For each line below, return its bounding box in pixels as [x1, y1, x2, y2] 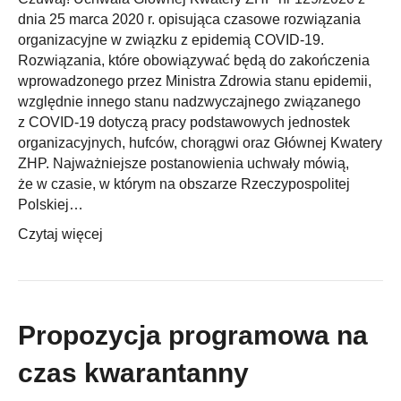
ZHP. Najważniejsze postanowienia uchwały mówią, [18, 155, 349, 171]
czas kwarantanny [18, 357, 249, 388]
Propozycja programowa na [18, 320, 368, 350]
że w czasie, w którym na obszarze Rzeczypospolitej [18, 175, 350, 192]
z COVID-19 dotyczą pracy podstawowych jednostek [18, 114, 350, 130]
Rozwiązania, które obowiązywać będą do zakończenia [18, 52, 370, 68]
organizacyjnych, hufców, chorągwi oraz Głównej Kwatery [18, 134, 382, 150]
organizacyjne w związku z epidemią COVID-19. [18, 31, 324, 47]
